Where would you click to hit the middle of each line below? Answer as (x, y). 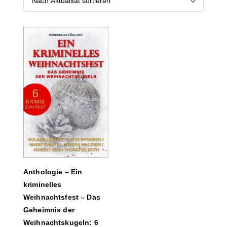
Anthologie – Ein (53, 172)
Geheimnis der (49, 210)
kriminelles (43, 184)
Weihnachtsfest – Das (62, 197)
